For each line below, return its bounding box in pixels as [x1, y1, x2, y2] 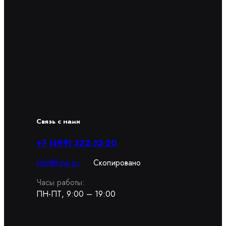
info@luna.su [36, 157, 79, 169]
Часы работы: [36, 177, 85, 189]
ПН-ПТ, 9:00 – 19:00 [36, 188, 116, 200]
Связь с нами [36, 117, 80, 127]
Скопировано [93, 157, 141, 169]
